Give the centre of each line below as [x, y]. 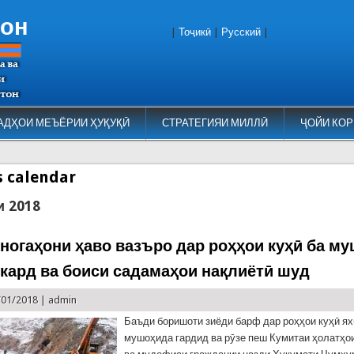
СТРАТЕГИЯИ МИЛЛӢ [215, 123]
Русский [241, 32]
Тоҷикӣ [195, 32]
